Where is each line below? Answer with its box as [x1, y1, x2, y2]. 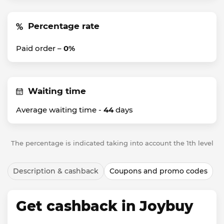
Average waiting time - [16, 105, 103, 114]
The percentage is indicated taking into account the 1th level [10, 139, 213, 147]
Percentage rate [28, 21, 99, 31]
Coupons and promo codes [109, 166, 207, 175]
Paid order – [16, 43, 63, 53]
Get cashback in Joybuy [16, 197, 193, 214]
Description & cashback [13, 166, 98, 175]
